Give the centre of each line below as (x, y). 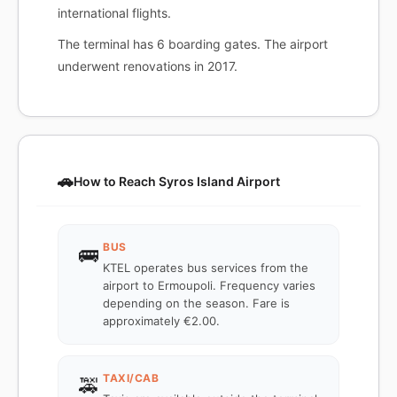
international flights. (114, 13)
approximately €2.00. (161, 321)
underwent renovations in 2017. (148, 66)
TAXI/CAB (131, 378)
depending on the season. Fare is (196, 303)
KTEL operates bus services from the (206, 268)
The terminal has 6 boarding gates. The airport (193, 44)
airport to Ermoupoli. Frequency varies (209, 285)
